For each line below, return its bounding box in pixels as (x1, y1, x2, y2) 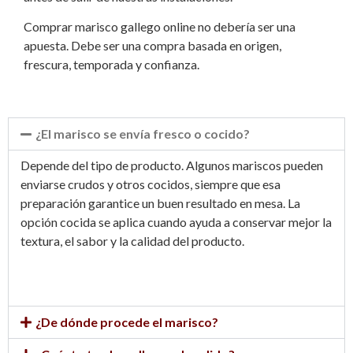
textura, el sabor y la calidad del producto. (20, 232, 244, 248)
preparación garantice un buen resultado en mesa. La (20, 195, 300, 210)
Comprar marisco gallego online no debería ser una (24, 19, 295, 35)
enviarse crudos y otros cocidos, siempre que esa (20, 176, 281, 191)
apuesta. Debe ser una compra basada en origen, (24, 38, 281, 54)
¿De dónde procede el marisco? (35, 314, 219, 329)
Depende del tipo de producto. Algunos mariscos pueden (20, 157, 323, 173)
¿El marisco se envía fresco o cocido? (35, 125, 251, 141)
